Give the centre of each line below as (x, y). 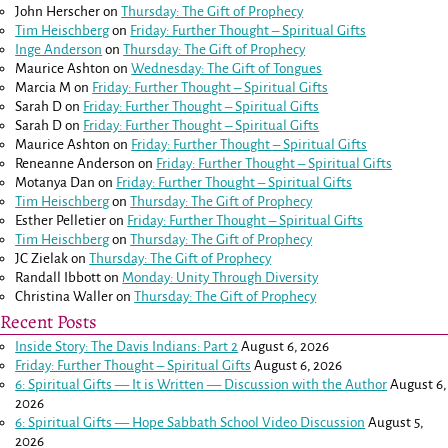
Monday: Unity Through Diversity (220, 277)
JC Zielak (42, 258)
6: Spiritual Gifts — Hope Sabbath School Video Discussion (190, 422)
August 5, (396, 422)
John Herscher (58, 11)
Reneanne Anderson (75, 163)
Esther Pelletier (61, 220)
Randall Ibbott (58, 277)
